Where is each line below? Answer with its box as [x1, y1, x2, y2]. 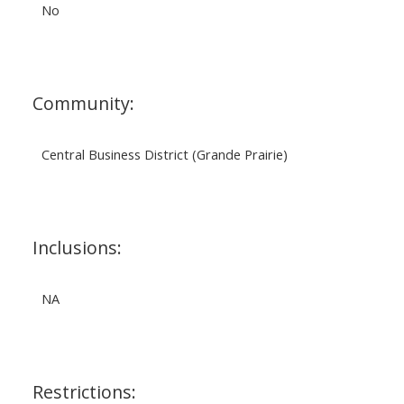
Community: [32, 90, 134, 115]
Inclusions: [32, 234, 122, 260]
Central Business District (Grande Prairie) [41, 144, 288, 163]
